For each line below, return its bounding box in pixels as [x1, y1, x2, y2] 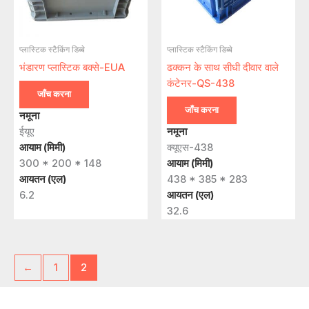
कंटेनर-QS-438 [167, 77, 235, 90]
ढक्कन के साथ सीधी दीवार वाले [167, 61, 279, 74]
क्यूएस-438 [167, 141, 213, 154]
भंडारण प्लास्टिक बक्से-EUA [19, 61, 125, 74]
